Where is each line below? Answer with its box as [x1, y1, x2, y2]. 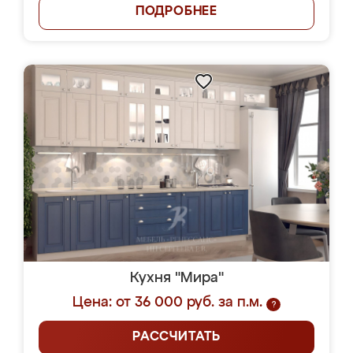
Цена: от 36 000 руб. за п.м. [72, 295, 262, 310]
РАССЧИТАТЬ [132, 331, 221, 344]
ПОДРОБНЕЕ [135, 6, 218, 18]
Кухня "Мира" [129, 271, 224, 285]
